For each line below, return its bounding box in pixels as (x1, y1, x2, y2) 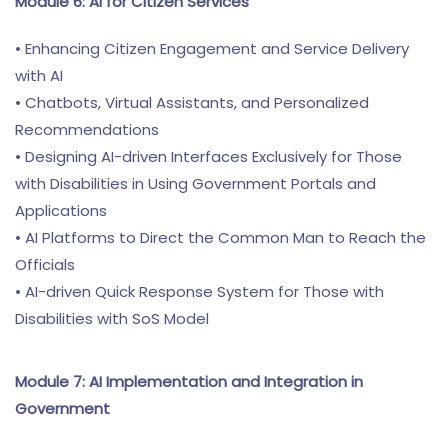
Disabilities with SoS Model (15, 308, 209, 329)
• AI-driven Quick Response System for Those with (15, 281, 384, 302)
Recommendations (15, 119, 159, 140)
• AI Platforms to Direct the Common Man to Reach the (15, 227, 426, 248)
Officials (15, 254, 75, 275)
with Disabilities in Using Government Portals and (15, 173, 376, 194)
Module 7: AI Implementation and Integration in (15, 371, 363, 392)
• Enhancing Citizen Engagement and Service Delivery (15, 38, 409, 59)
